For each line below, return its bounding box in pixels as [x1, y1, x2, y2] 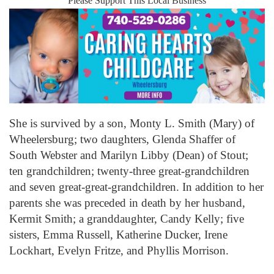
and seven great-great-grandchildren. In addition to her [9, 180, 264, 193]
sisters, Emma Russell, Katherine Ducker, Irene [9, 228, 228, 241]
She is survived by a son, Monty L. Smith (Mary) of [9, 116, 254, 130]
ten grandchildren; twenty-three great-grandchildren [9, 164, 250, 177]
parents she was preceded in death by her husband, [9, 196, 245, 209]
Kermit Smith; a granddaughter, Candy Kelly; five [9, 212, 244, 225]
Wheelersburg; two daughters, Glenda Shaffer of [9, 132, 235, 146]
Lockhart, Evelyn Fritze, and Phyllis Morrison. [9, 243, 229, 257]
